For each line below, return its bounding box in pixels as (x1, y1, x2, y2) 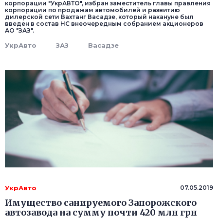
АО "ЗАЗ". (5, 27, 34, 35)
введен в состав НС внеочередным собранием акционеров (5, 20, 203, 28)
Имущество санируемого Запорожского (5, 197, 197, 209)
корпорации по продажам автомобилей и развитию (5, 6, 180, 14)
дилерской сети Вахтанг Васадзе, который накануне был (5, 13, 194, 21)
